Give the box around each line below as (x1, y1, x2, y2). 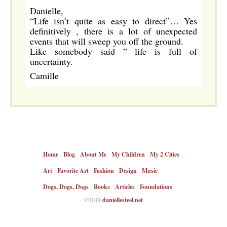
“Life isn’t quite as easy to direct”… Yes (30, 15, 197, 27)
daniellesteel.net (102, 196, 143, 204)
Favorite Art (57, 166, 89, 175)
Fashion (94, 166, 114, 175)
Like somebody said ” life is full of (30, 45, 197, 57)
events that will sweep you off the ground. (30, 35, 183, 47)
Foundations (140, 182, 172, 191)
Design (119, 166, 137, 175)
